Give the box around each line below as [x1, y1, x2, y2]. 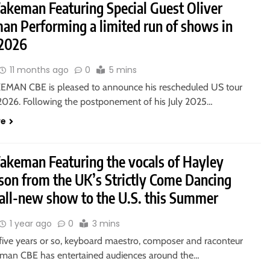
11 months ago [10, 64, 69, 76]
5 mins [109, 64, 137, 76]
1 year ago [10, 218, 52, 230]
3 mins [92, 218, 121, 230]
